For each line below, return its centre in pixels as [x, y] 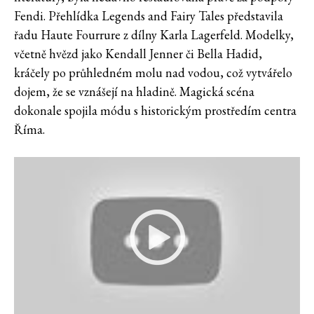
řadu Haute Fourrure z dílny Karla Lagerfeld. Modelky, [154, 35]
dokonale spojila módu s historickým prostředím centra [155, 111]
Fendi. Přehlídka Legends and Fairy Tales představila [149, 16]
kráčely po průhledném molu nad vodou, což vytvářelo [153, 73]
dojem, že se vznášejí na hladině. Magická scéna [134, 92]
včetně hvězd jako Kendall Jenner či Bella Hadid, [138, 54]
